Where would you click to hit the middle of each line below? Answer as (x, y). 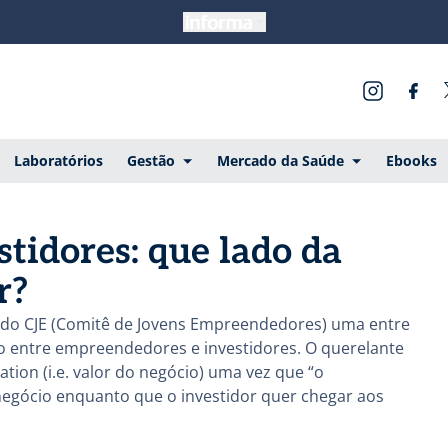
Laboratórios (58, 160)
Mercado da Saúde (280, 160)
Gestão (150, 160)
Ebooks (411, 160)
